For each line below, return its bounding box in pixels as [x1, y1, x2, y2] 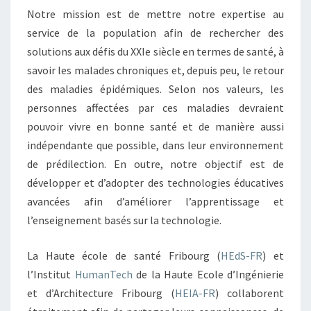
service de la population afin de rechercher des [27, 26, 284, 40]
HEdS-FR [221, 249, 263, 262]
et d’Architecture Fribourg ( [27, 286, 175, 300]
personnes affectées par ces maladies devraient [27, 101, 284, 115]
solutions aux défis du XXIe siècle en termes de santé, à [27, 44, 284, 58]
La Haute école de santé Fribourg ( [27, 249, 221, 262]
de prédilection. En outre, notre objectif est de [27, 157, 284, 171]
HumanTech [74, 267, 133, 281]
